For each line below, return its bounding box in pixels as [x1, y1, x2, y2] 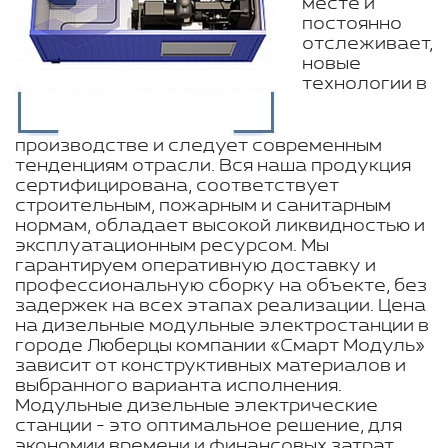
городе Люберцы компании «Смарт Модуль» [15, 336, 425, 356]
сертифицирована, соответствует [15, 176, 339, 196]
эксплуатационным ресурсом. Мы [15, 236, 329, 256]
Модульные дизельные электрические [15, 396, 378, 416]
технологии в [302, 74, 427, 94]
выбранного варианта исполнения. [15, 376, 342, 396]
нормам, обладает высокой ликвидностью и [15, 216, 425, 236]
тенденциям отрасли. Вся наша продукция [15, 156, 411, 176]
